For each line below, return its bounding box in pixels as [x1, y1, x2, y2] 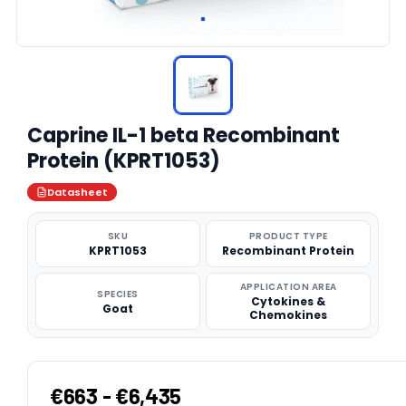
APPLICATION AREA [239, 280, 337, 294]
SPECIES [97, 286, 139, 301]
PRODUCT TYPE [248, 229, 328, 243]
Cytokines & [251, 294, 325, 309]
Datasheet [47, 185, 108, 199]
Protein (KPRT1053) [27, 147, 220, 175]
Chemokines [249, 307, 327, 323]
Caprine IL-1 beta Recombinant [27, 121, 340, 150]
